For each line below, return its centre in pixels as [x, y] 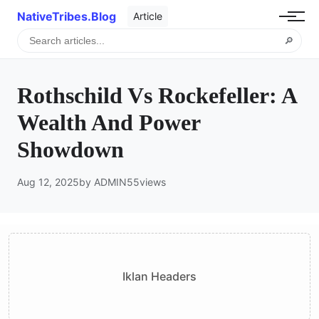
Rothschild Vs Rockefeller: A [157, 95]
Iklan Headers [159, 276]
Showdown [70, 149]
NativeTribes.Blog [67, 16]
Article [148, 16]
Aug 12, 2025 [48, 182]
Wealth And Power [109, 122]
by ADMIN [103, 182]
